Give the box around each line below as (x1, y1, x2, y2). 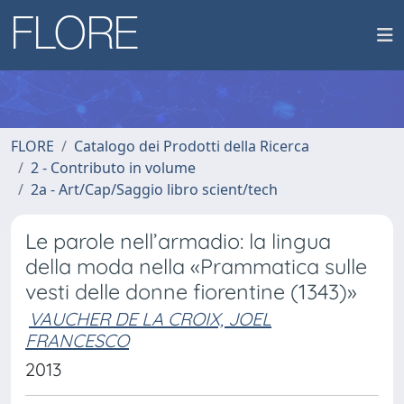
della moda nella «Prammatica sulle (25, 253, 367, 280)
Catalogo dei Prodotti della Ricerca (74, 136, 309, 156)
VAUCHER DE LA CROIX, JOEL (29, 308, 271, 330)
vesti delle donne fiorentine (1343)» (25, 279, 357, 305)
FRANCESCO (25, 329, 129, 352)
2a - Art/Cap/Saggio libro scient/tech (31, 179, 278, 199)
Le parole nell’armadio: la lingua (25, 228, 331, 254)
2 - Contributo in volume (31, 158, 196, 178)
